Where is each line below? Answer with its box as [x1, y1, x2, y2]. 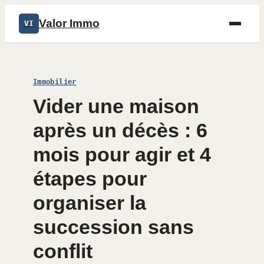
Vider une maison [33, 95, 199, 117]
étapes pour [33, 167, 147, 190]
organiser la [33, 192, 146, 214]
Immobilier [33, 78, 77, 86]
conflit [33, 240, 93, 262]
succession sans [33, 216, 194, 238]
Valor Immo [39, 17, 100, 29]
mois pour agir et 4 [33, 143, 211, 166]
